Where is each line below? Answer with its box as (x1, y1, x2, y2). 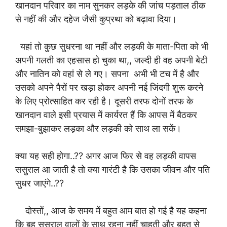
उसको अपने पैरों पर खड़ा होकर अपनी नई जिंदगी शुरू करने (15, 82, 203, 93)
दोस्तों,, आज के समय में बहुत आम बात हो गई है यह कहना (15, 205, 207, 216)
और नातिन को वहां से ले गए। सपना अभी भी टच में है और (15, 68, 199, 79)
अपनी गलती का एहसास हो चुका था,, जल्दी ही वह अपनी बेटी (15, 55, 207, 65)
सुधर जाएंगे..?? (15, 178, 64, 188)
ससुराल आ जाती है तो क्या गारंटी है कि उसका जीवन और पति (15, 164, 210, 175)
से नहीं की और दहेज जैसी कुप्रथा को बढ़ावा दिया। (15, 14, 177, 24)
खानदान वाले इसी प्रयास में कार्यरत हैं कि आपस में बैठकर (15, 109, 197, 120)
